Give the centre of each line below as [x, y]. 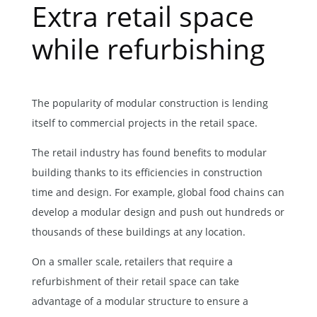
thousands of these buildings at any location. [138, 231]
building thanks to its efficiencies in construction [147, 172]
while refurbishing [148, 48]
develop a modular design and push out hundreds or [158, 212]
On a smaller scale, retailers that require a [132, 261]
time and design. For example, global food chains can [158, 192]
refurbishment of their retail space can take [135, 281]
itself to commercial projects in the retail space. [144, 122]
